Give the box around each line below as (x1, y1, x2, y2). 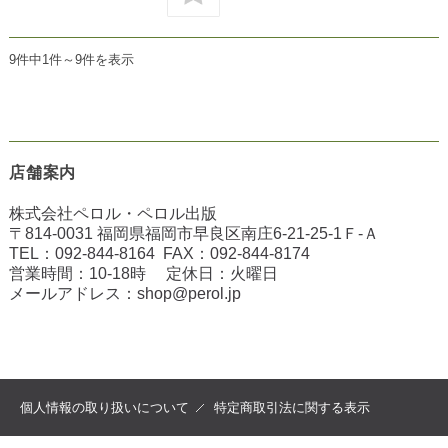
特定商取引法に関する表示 (214, 400, 370, 415)
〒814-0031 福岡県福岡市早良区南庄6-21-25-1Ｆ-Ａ (8, 225, 379, 243)
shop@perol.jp (136, 285, 241, 303)
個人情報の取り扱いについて (20, 400, 189, 415)
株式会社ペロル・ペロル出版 (8, 205, 217, 223)
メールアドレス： (8, 285, 137, 303)
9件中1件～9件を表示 (8, 52, 134, 68)
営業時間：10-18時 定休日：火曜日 (8, 265, 278, 283)
